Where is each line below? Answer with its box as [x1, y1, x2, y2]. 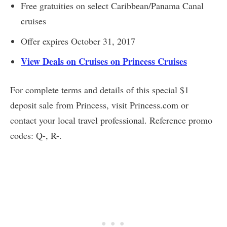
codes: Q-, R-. [10, 129, 62, 141]
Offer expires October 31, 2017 [21, 34, 135, 47]
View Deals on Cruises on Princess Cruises [21, 54, 187, 68]
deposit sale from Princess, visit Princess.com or [10, 98, 188, 111]
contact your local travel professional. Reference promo [10, 113, 212, 126]
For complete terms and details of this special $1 [10, 83, 189, 96]
